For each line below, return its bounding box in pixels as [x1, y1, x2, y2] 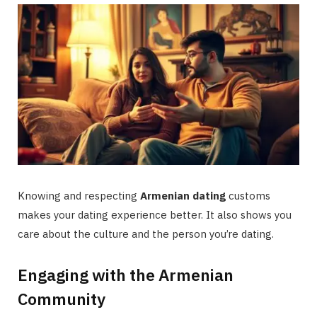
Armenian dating [140, 188, 226, 202]
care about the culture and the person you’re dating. [18, 226, 274, 241]
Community [18, 288, 105, 310]
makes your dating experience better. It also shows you [18, 207, 292, 221]
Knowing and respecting [18, 188, 140, 202]
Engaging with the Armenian [18, 264, 234, 286]
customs [226, 188, 270, 202]
